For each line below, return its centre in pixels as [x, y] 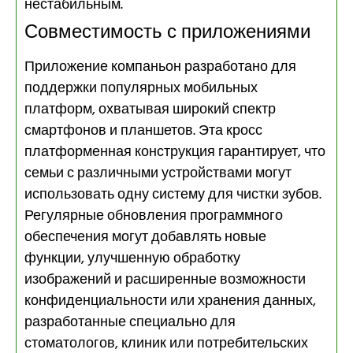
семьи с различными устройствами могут [158, 173]
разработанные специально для [130, 322]
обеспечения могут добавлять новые [145, 237]
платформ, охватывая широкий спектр [150, 110]
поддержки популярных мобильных [141, 88]
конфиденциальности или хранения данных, [170, 301]
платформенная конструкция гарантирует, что [175, 152]
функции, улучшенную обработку [132, 258]
